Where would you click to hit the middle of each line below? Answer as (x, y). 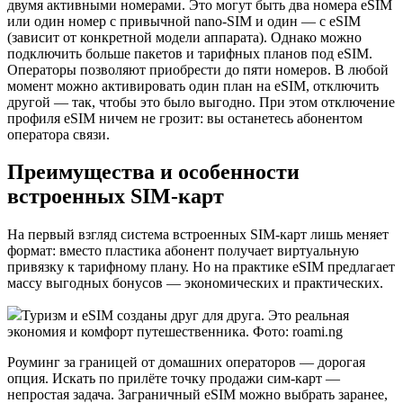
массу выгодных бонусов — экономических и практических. (195, 283)
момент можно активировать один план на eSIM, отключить (193, 85)
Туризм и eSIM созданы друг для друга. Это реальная (185, 316)
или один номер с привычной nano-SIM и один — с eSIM (184, 21)
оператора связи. (58, 134)
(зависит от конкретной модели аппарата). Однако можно (184, 37)
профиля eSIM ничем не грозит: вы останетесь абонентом (185, 118)
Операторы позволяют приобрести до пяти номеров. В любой (198, 69)
